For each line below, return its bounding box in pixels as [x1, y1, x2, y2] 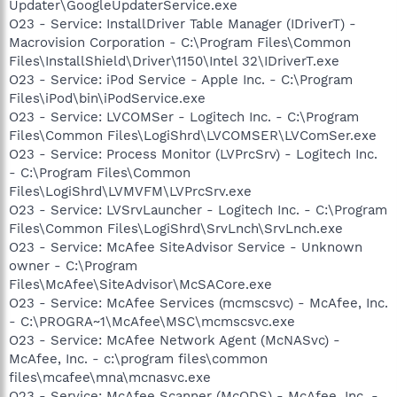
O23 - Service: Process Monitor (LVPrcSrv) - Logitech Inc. [9, 146, 378, 162]
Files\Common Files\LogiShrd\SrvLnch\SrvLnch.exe [9, 221, 343, 237]
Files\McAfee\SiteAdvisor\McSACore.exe [9, 276, 272, 292]
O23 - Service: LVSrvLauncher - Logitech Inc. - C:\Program [9, 202, 387, 218]
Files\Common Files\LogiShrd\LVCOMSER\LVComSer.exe [9, 128, 377, 144]
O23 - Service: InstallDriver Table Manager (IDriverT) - [9, 16, 356, 32]
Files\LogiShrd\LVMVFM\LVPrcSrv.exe [9, 183, 252, 199]
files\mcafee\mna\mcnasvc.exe [9, 370, 211, 385]
